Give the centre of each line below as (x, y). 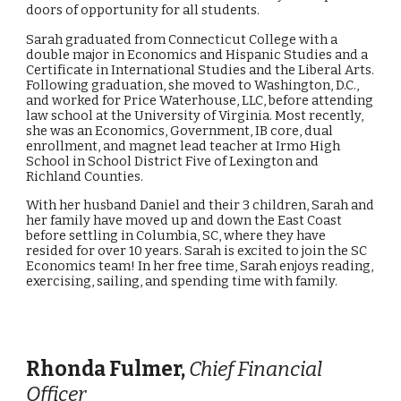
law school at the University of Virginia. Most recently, (195, 115)
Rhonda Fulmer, (108, 369)
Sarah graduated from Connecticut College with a (182, 39)
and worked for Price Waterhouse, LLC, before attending (200, 100)
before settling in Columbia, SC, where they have (176, 235)
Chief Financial (256, 369)
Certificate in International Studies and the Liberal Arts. (200, 69)
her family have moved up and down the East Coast (184, 220)
